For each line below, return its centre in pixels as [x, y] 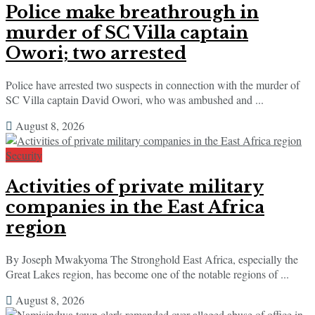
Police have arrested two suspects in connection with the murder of [153, 84]
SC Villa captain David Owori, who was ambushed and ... [135, 99]
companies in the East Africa [135, 207]
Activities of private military [135, 186]
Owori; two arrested [96, 53]
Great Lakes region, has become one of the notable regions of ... [147, 274]
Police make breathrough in [132, 12]
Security [24, 155]
